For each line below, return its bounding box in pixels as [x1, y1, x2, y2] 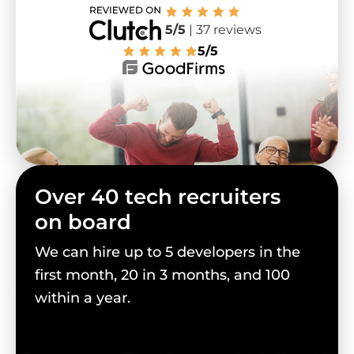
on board [35, 209, 131, 235]
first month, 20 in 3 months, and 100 [35, 266, 290, 284]
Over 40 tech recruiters [35, 184, 281, 210]
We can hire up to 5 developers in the [35, 243, 300, 262]
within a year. [35, 289, 130, 307]
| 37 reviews [185, 22, 262, 38]
